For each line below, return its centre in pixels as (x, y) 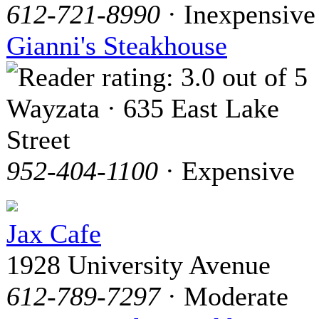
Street (38, 139)
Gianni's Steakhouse (117, 45)
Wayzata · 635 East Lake (143, 108)
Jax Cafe (54, 233)
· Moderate (224, 296)
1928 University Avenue (138, 265)
